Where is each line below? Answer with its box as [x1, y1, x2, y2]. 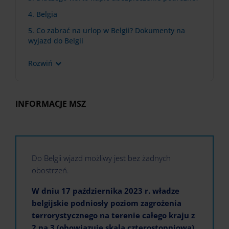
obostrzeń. [32, 165, 69, 175]
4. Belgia [28, 9, 57, 19]
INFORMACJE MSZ [15, 98, 86, 109]
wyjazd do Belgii [28, 36, 83, 45]
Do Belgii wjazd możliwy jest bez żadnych [32, 153, 171, 163]
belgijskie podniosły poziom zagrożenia [32, 198, 181, 208]
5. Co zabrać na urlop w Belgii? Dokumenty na [28, 26, 185, 35]
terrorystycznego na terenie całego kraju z [32, 210, 195, 220]
